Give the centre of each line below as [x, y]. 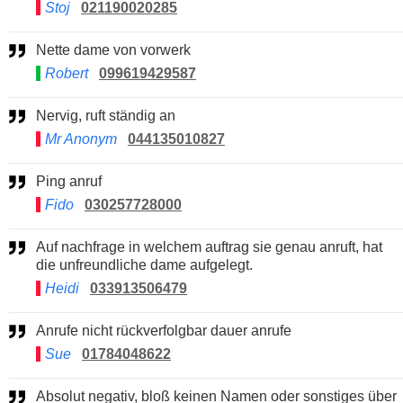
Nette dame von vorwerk [119, 49]
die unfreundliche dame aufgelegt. [144, 264]
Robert [67, 73]
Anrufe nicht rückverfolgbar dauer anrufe [169, 330]
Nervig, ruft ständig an [111, 115]
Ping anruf [74, 181]
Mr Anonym [81, 139]
